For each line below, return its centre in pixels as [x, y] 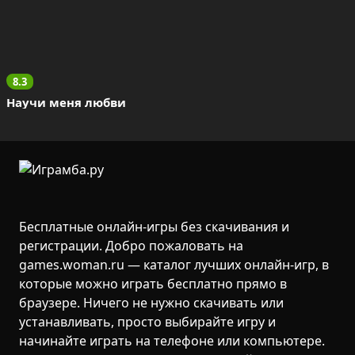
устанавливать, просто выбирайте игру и [147, 322]
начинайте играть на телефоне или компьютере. [172, 341]
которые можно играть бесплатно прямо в [153, 284]
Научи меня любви [66, 102]
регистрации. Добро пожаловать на [131, 246]
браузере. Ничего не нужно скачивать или [151, 303]
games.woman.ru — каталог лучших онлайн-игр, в [174, 265]
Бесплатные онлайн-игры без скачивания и [154, 227]
